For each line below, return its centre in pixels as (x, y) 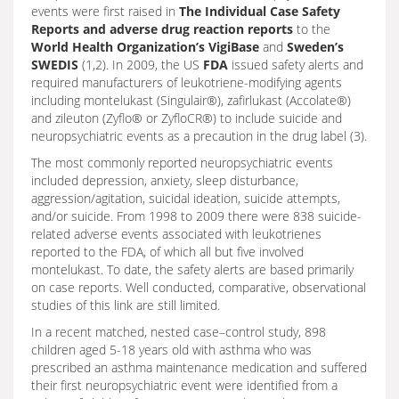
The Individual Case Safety (260, 11)
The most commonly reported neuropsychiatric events (182, 163)
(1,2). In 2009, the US (141, 65)
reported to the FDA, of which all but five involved (167, 252)
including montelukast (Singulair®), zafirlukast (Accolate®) (191, 100)
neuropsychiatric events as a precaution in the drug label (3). (199, 136)
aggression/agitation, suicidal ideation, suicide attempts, (186, 198)
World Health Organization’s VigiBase (145, 47)
